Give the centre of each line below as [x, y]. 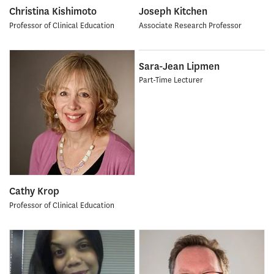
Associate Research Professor [190, 25]
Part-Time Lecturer [171, 80]
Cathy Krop [34, 191]
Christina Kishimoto [53, 12]
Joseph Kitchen [173, 12]
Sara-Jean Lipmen [179, 66]
